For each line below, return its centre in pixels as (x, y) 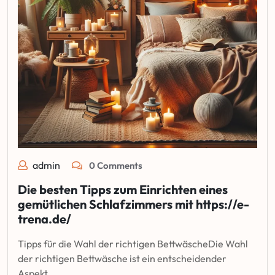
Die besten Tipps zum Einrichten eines (123, 189)
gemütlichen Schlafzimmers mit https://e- (134, 204)
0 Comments (115, 165)
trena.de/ (45, 219)
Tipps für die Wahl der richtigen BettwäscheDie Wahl (133, 243)
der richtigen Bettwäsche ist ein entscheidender (122, 258)
